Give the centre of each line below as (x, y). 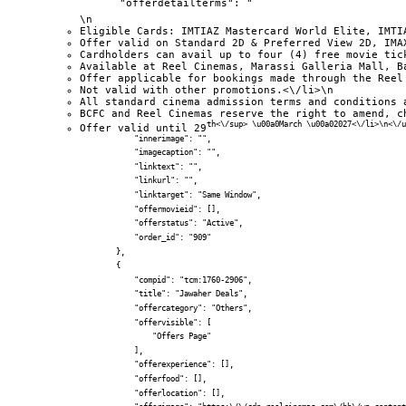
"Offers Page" (145, 337)
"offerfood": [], (143, 379)
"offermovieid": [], (150, 209)
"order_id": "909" (145, 237)
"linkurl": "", (139, 181)
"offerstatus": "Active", (161, 223)
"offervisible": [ (145, 322)
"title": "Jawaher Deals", (164, 294)
